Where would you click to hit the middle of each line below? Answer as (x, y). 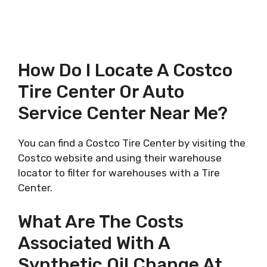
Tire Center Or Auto (101, 92)
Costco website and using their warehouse (120, 158)
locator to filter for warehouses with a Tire (119, 173)
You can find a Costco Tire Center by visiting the (132, 143)
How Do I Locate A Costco (125, 70)
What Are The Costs (101, 221)
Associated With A (94, 243)
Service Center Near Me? (123, 113)
